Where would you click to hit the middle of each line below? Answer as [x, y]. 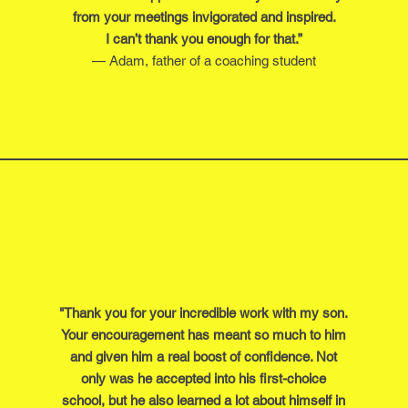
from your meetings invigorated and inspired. [204, 17]
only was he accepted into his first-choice [204, 378]
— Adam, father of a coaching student [204, 61]
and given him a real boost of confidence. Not [204, 357]
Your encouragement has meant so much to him [204, 335]
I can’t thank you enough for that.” [204, 39]
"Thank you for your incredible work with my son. [204, 313]
